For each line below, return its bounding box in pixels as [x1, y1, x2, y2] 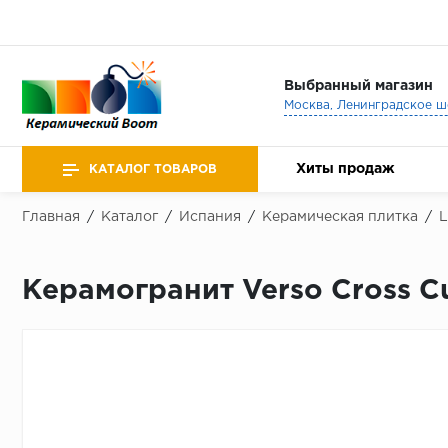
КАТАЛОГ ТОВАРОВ [89, 163, 217, 175]
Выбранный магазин [283, 79, 433, 92]
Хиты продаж [296, 163, 395, 175]
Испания [179, 211, 241, 223]
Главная [22, 211, 80, 223]
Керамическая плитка [262, 211, 418, 223]
